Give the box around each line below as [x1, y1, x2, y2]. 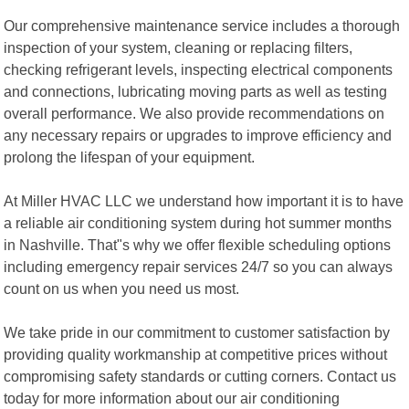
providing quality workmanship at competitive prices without [4, 345, 388, 362]
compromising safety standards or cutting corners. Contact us [4, 367, 397, 384]
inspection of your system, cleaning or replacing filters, [4, 38, 353, 56]
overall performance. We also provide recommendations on [4, 104, 385, 121]
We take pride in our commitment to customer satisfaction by [4, 323, 391, 341]
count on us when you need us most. [4, 279, 240, 297]
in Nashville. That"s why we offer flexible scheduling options [4, 236, 392, 253]
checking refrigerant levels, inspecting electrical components [4, 60, 393, 78]
